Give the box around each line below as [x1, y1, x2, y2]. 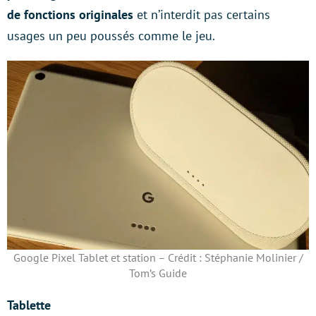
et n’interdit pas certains [137, 6, 270, 23]
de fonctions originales [7, 6, 137, 23]
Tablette [7, 296, 51, 313]
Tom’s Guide [129, 265, 187, 280]
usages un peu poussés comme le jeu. [7, 28, 215, 44]
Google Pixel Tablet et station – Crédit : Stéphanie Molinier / [13, 250, 303, 265]
